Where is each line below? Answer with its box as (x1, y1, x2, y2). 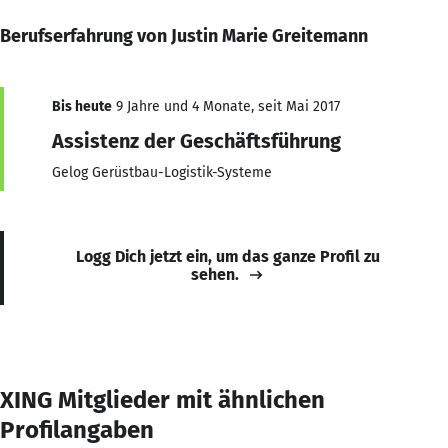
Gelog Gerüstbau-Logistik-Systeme (52, 163, 272, 181)
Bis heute (52, 97, 112, 115)
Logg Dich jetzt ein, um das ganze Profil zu (76, 246, 380, 266)
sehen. (191, 264, 239, 284)
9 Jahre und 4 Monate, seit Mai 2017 (112, 97, 340, 115)
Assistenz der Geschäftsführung (52, 128, 341, 153)
